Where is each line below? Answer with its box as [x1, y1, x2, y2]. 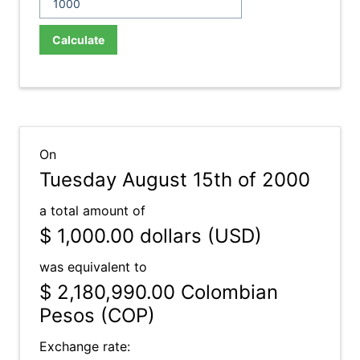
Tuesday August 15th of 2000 [39, 168, 310, 191]
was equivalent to [39, 259, 147, 275]
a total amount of [39, 202, 145, 219]
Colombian [175, 280, 278, 304]
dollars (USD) [134, 224, 262, 247]
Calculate [52, 33, 104, 47]
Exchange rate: [39, 338, 130, 354]
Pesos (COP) [39, 304, 155, 327]
